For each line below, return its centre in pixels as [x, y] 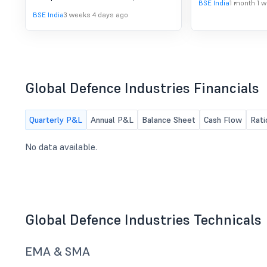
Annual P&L [112, 120]
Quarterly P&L [56, 120]
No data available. [61, 147]
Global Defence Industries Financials [142, 88]
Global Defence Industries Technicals [143, 220]
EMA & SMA [58, 252]
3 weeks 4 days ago [96, 15]
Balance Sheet [169, 120]
